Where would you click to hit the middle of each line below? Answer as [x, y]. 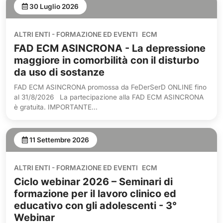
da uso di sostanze [59, 72]
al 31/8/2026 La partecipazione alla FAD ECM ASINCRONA [109, 97]
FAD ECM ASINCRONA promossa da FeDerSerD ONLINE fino [110, 87]
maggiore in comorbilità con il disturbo [107, 60]
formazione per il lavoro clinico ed [95, 193]
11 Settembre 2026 [59, 140]
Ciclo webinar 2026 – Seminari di [93, 181]
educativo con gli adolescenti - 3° [95, 205]
